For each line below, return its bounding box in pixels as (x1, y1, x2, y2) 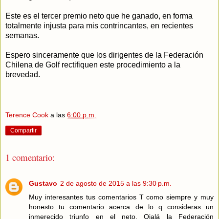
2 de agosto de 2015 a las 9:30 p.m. (60, 179, 172, 187)
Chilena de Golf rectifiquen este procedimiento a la (5, 60, 180, 69)
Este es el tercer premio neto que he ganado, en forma (5, 11, 193, 20)
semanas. (5, 31, 39, 40)
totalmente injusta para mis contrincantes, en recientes (5, 21, 193, 30)
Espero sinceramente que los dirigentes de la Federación (5, 50, 203, 59)
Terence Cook (5, 111, 48, 119)
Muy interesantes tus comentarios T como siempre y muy (29, 193, 214, 201)
